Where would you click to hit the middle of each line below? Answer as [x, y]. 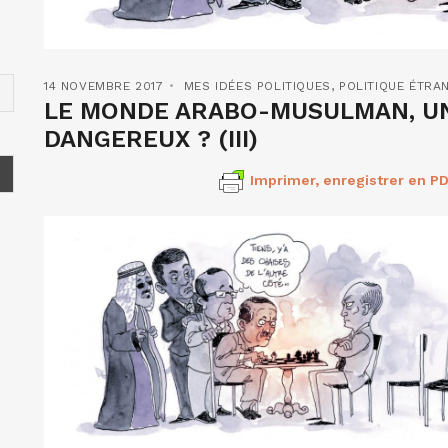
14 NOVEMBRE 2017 [104, 85]
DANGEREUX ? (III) [151, 138]
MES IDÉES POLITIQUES [257, 85]
